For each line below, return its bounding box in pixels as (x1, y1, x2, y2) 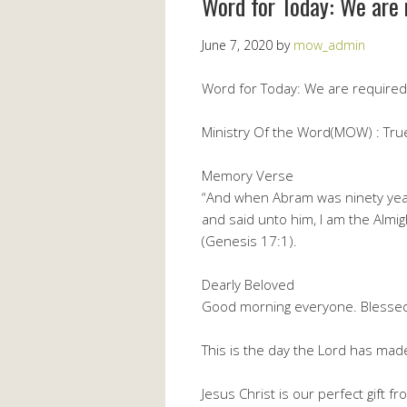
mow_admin (293, 35, 365, 54)
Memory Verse (202, 165, 293, 184)
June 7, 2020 (202, 35, 273, 54)
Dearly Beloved (202, 274, 294, 293)
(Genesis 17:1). (202, 231, 297, 250)
